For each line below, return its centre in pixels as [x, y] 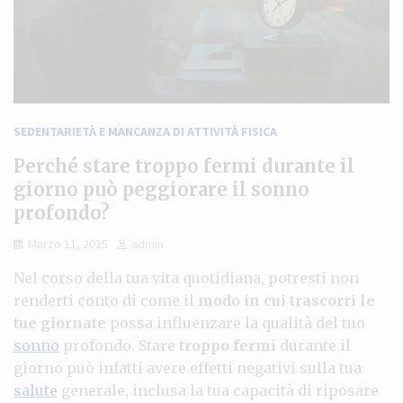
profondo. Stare [119, 345]
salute [36, 390]
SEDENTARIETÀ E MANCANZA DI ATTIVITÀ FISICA [145, 131]
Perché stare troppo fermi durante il [184, 166]
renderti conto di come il [106, 300]
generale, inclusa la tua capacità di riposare [218, 390]
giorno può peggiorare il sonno [161, 189]
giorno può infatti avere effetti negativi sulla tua [188, 367]
